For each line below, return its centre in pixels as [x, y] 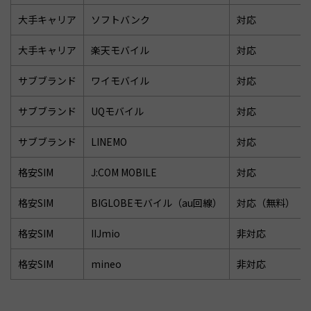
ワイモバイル [120, 80]
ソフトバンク [120, 19]
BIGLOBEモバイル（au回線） [157, 202]
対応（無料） [266, 202]
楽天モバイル [120, 50]
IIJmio [106, 233]
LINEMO [109, 141]
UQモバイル [117, 111]
